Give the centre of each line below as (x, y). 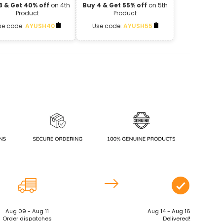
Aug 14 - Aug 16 (169, 211)
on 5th (158, 5)
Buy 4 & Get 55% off (115, 5)
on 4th (60, 5)
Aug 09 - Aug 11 (27, 211)
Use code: (108, 26)
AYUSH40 (40, 26)
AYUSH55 (138, 26)
